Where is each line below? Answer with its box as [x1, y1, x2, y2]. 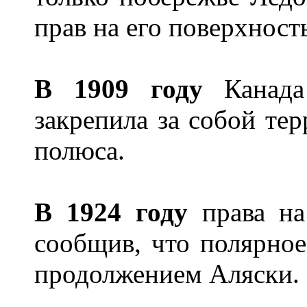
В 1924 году [34, 197, 188, 228]
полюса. [34, 136, 132, 166]
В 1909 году [34, 74, 203, 104]
